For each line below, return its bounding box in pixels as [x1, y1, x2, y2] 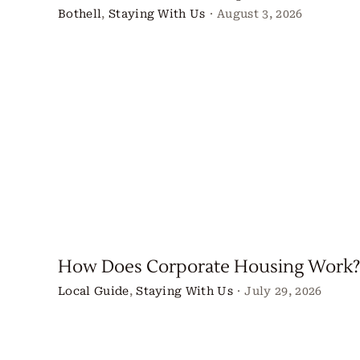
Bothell [57, 7, 102, 21]
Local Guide [57, 284, 129, 298]
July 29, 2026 [244, 284, 322, 298]
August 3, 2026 [217, 7, 303, 21]
